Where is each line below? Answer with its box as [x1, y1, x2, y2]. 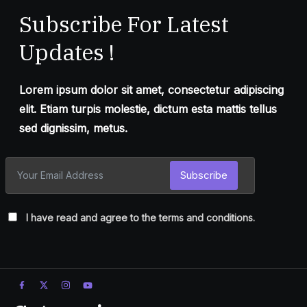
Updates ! [19, 37, 114, 66]
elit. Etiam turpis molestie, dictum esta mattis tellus [19, 101, 277, 116]
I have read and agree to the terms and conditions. [26, 211, 255, 223]
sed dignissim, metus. [19, 121, 127, 135]
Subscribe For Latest [19, 9, 229, 38]
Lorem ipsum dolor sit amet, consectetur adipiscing [19, 82, 284, 97]
